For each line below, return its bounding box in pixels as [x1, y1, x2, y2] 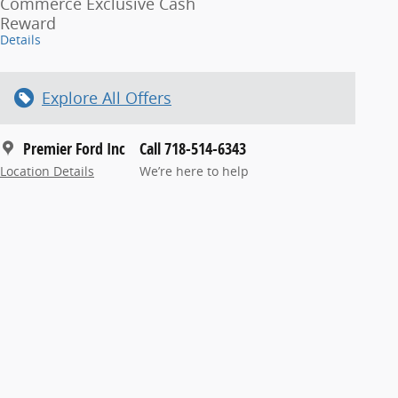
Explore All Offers [42, 86, 171, 108]
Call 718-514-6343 [139, 137, 246, 160]
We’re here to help [139, 163, 249, 179]
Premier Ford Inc [23, 137, 125, 160]
